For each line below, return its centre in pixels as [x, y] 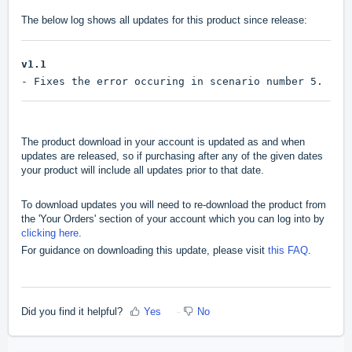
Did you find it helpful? [72, 312]
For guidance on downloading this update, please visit [145, 250]
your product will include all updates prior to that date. [143, 170]
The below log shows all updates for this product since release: [164, 20]
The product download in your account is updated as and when [163, 141]
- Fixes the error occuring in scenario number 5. [172, 81]
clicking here [50, 233]
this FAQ [288, 250]
